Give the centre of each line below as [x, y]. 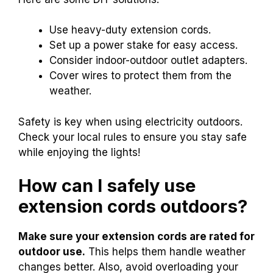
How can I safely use [107, 186]
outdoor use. [52, 252]
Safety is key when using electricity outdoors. [130, 122]
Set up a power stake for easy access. [144, 45]
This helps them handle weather [165, 252]
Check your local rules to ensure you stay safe [133, 137]
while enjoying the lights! [79, 152]
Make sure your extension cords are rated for [136, 237]
